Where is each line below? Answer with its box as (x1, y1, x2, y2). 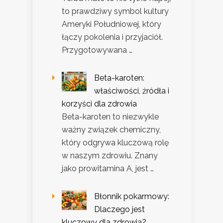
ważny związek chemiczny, (62, 125, 161, 135)
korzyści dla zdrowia (62, 99, 137, 109)
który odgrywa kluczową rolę (62, 138, 169, 148)
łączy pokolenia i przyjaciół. (62, 32, 163, 42)
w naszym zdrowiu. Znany (62, 151, 158, 161)
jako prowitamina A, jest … (62, 164, 154, 174)
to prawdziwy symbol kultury (62, 6, 169, 16)
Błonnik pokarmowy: (94, 192, 169, 202)
